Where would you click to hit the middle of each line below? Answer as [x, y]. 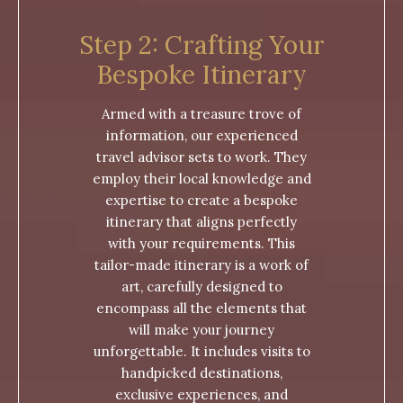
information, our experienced [201, 136]
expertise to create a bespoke [201, 201]
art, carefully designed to [201, 287]
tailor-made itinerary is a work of [201, 265]
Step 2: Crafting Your [201, 45]
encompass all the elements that [201, 309]
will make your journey [201, 330]
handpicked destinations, [201, 373]
